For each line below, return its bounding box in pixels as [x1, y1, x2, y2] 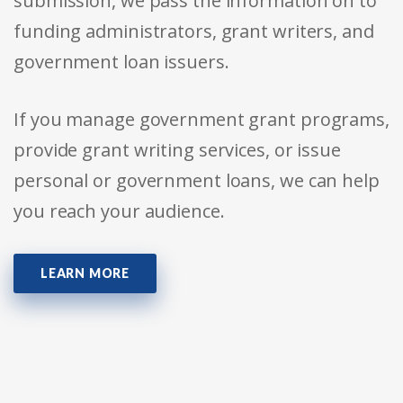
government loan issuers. [13, 49, 229, 74]
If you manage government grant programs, [13, 106, 390, 131]
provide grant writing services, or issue [13, 137, 341, 162]
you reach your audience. [13, 198, 225, 223]
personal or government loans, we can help [13, 167, 380, 193]
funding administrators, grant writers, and [13, 18, 374, 43]
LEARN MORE [40, 264, 130, 281]
